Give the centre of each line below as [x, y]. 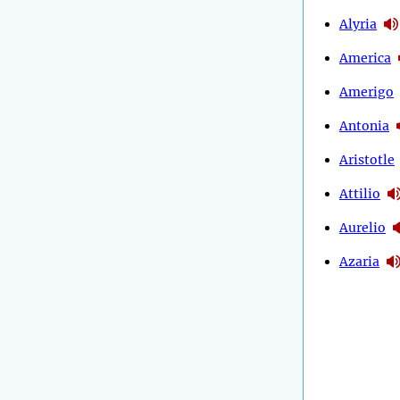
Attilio [360, 193]
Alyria [358, 24]
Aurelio [362, 227]
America [365, 58]
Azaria [359, 261]
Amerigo [367, 92]
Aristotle [367, 159]
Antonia [364, 125]
